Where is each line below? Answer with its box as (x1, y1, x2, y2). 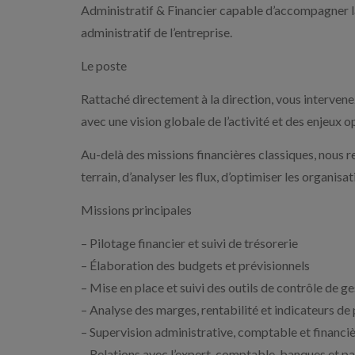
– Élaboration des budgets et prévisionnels (81, 258, 310, 273)
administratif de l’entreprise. (81, 25, 232, 40)
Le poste (81, 58, 127, 73)
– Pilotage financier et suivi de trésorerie (81, 235, 298, 250)
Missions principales (81, 202, 192, 217)
